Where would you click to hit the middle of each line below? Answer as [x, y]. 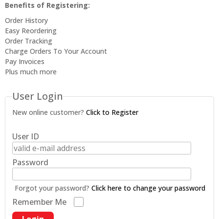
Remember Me [39, 202]
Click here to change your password [148, 188]
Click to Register [112, 112]
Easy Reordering [31, 31]
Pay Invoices [25, 61]
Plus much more [31, 72]
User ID [26, 136]
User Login [38, 96]
